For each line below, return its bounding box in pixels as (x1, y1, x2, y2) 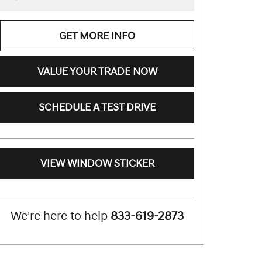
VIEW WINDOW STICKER (40, 157, 154, 171)
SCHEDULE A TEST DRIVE (39, 100, 156, 114)
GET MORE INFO (59, 29, 135, 43)
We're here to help (11, 209, 108, 225)
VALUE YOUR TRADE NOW (37, 64, 157, 78)
